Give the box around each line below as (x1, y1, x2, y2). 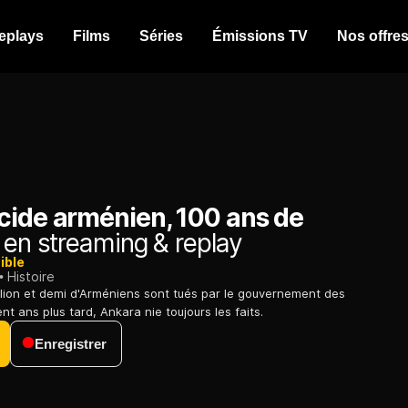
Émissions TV (212, 28, 308, 44)
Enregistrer (35, 336, 107, 352)
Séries (139, 28, 183, 44)
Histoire (7, 269, 55, 285)
